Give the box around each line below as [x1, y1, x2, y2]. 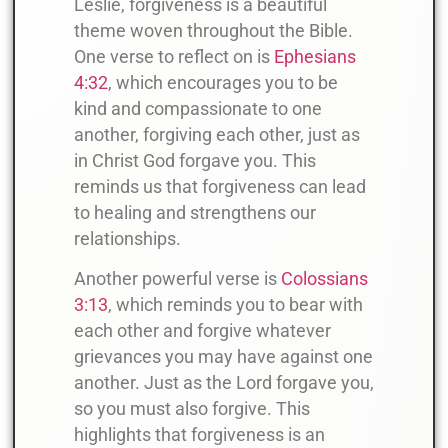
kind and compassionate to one [74, 99, 322, 120]
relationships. [74, 229, 181, 250]
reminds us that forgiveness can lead [74, 177, 366, 198]
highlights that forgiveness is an [74, 425, 325, 446]
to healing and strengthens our [74, 203, 316, 224]
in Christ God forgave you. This [74, 151, 316, 172]
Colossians [281, 269, 368, 290]
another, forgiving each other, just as [74, 125, 360, 146]
